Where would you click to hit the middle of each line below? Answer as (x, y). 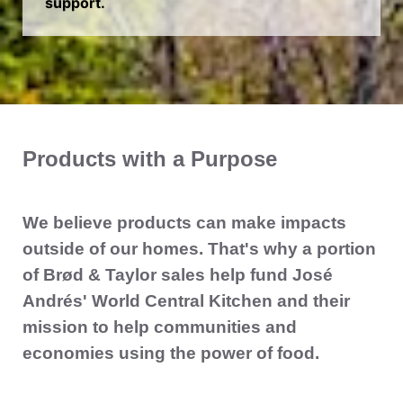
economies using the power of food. (171, 353)
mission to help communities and (160, 327)
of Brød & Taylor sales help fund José (178, 275)
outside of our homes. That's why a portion (199, 249)
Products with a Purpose (150, 159)
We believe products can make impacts (184, 223)
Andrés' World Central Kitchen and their (186, 301)
